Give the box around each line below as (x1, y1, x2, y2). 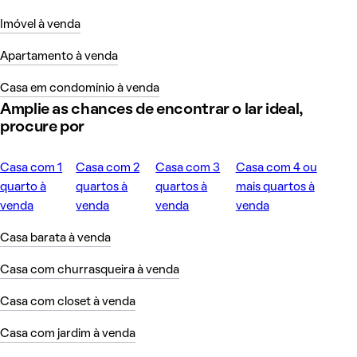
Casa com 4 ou (235, 162, 317, 174)
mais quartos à (235, 181, 315, 193)
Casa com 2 (76, 162, 140, 174)
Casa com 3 (155, 162, 221, 174)
